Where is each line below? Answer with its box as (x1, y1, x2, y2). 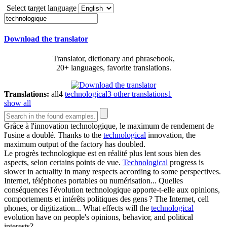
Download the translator (4, 34, 88, 44)
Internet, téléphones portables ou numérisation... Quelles (4, 176, 183, 185)
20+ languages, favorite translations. (56, 63, 171, 72)
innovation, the (146, 131, 196, 140)
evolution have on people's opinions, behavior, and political (4, 213, 193, 222)
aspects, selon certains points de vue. (4, 158, 121, 167)
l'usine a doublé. (4, 131, 56, 140)
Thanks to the (58, 131, 103, 140)
